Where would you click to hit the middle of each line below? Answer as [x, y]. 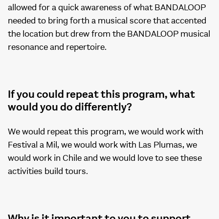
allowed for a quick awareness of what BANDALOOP [107, 8]
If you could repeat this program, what [101, 95]
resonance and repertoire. [57, 47]
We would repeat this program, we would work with [106, 132]
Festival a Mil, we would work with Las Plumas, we [102, 145]
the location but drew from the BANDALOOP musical [109, 34]
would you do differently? [70, 107]
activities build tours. [48, 172]
